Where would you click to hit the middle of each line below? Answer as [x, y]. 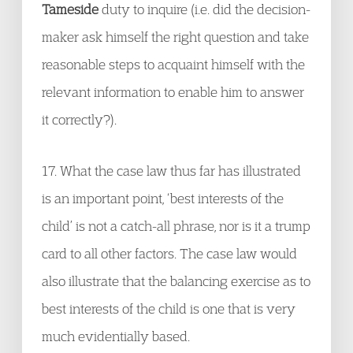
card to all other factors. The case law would [169, 253]
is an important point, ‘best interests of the [163, 198]
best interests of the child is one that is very [169, 308]
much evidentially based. [116, 336]
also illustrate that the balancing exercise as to [176, 281]
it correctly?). [79, 119]
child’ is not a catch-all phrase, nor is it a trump [176, 226]
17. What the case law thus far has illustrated [171, 171]
